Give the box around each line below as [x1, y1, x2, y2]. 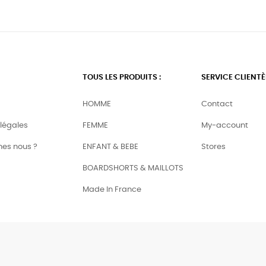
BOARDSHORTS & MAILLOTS [83, 164, 183, 173]
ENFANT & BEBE [83, 143, 138, 151]
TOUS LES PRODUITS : [83, 74, 161, 82]
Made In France [83, 186, 141, 194]
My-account [201, 122, 248, 130]
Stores [201, 143, 226, 151]
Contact [201, 100, 233, 109]
